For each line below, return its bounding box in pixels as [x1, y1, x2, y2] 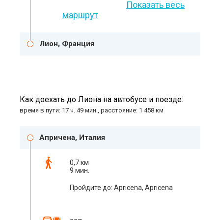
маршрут [62, 10, 98, 21]
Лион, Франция [39, 39, 94, 49]
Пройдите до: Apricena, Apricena [70, 184, 173, 192]
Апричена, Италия [39, 133, 105, 142]
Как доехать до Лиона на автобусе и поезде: [20, 95, 183, 105]
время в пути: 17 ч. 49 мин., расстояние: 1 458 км [20, 107, 164, 114]
